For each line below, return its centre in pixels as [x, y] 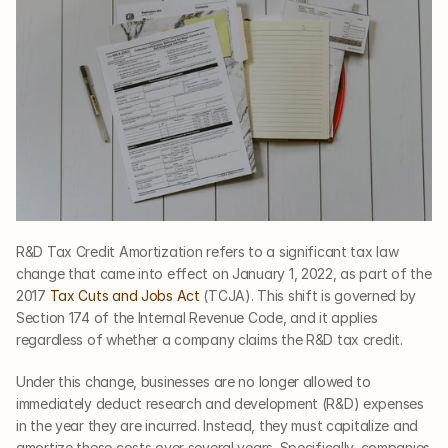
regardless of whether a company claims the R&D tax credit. [209, 340]
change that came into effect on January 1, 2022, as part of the [224, 274]
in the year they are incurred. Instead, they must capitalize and [217, 426]
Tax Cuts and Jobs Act [124, 296]
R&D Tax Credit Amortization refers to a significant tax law [207, 252]
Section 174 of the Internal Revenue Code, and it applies [197, 318]
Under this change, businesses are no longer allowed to [193, 382]
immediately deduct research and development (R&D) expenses [220, 404]
